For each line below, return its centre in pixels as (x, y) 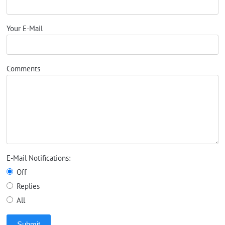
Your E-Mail (24, 28)
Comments (23, 69)
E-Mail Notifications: (38, 158)
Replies (27, 186)
